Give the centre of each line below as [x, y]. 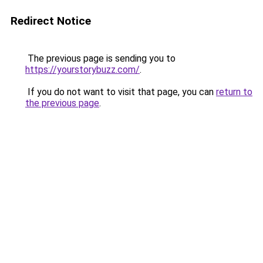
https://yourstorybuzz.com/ [82, 70]
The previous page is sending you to [100, 58]
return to [234, 92]
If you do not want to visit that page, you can [121, 92]
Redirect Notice [51, 21]
